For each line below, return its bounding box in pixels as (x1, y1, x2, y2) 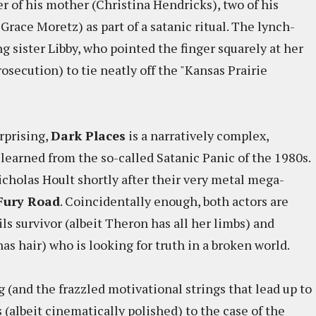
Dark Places (51, 127, 126, 144)
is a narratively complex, (126, 127, 269, 144)
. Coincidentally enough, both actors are (60, 193, 288, 209)
